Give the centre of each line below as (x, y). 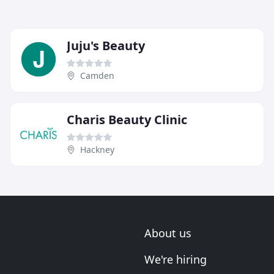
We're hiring (176, 260)
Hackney (97, 150)
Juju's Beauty (106, 46)
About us (168, 233)
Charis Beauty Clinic (127, 120)
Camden (97, 76)
